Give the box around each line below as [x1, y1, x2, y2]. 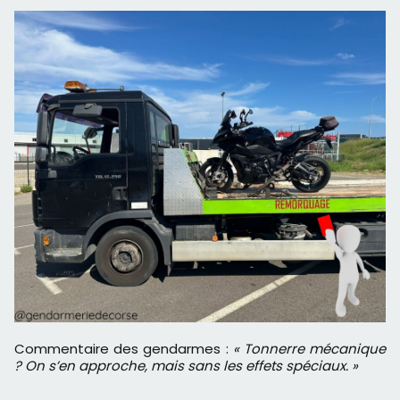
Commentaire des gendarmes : [25, 338, 233, 358]
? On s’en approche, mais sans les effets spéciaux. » [14, 355, 358, 375]
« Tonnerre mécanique [232, 338, 387, 358]
